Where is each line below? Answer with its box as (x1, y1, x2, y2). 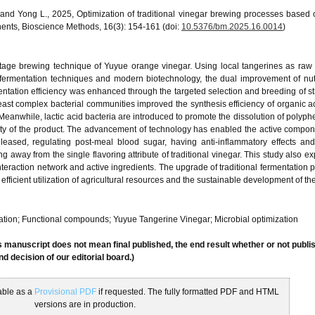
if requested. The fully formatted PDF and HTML (96, 287, 279, 297)
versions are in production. (34, 300, 136, 309)
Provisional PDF (32, 287, 96, 297)
